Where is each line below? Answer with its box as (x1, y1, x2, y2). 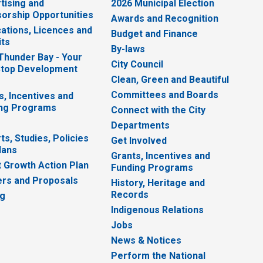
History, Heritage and (111, 177, 205, 189)
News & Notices (111, 235, 182, 247)
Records (111, 189, 149, 201)
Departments (111, 120, 170, 131)
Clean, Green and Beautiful (111, 74, 230, 86)
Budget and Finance (111, 28, 198, 40)
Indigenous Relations (111, 204, 204, 216)
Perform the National (111, 250, 206, 262)
